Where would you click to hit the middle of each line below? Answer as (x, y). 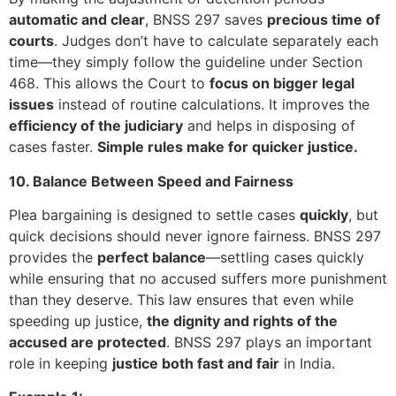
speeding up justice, (78, 320)
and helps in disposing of (269, 126)
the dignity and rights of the (242, 320)
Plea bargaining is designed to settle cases (154, 214)
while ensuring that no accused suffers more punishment (198, 278)
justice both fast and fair (196, 363)
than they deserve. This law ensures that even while (181, 299)
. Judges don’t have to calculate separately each (216, 41)
